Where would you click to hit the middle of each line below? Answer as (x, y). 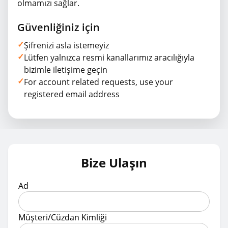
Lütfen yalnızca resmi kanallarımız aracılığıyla (109, 58)
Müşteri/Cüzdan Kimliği (63, 217)
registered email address (72, 94)
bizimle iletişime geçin (66, 70)
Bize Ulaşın (114, 163)
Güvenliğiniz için (59, 27)
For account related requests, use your (98, 82)
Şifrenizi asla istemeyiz (66, 45)
